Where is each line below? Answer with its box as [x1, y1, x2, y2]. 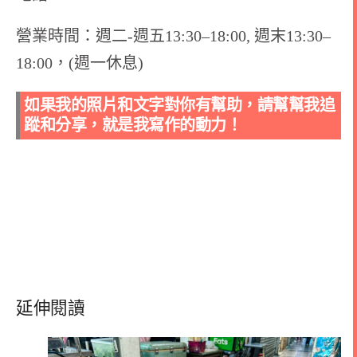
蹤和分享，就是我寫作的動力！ [24, 116, 241, 134]
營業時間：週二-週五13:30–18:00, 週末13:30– [16, 27, 331, 45]
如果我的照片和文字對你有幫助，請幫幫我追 [24, 96, 335, 114]
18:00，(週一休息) [16, 54, 143, 73]
